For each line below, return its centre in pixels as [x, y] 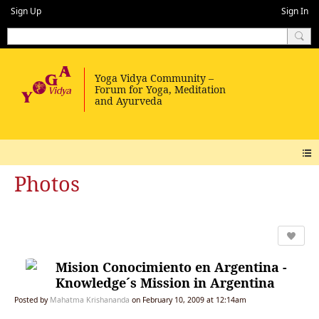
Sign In [295, 11]
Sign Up [26, 11]
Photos [47, 184]
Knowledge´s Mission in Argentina [165, 282]
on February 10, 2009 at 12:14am [188, 299]
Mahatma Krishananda [90, 299]
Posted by [32, 299]
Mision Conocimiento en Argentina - [171, 267]
